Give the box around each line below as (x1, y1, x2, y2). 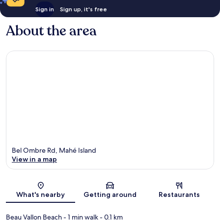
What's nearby (16, 190, 65, 199)
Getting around (83, 190, 137, 199)
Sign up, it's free (59, 5, 107, 13)
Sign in (35, 5, 54, 13)
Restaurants (159, 190, 200, 199)
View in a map (12, 154, 57, 164)
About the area (6, 22, 97, 41)
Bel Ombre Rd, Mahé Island (12, 145, 96, 155)
